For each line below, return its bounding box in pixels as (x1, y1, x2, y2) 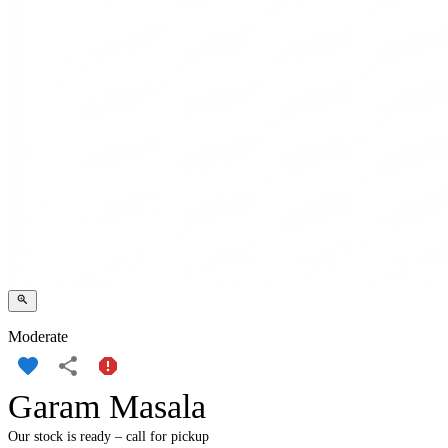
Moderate (8, 328, 68, 346)
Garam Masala (8, 388, 206, 426)
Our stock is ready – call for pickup (8, 429, 209, 445)
